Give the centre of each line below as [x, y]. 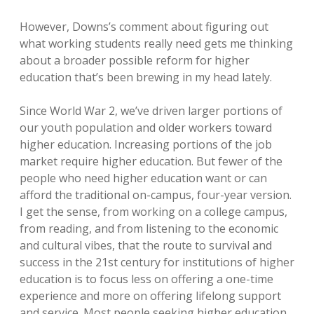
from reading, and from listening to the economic [149, 228]
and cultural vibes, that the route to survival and [146, 245]
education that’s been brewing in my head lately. [146, 77]
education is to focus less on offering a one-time [146, 279]
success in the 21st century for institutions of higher [157, 262]
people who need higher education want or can [143, 178]
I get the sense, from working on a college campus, [153, 212]
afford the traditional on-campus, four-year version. [156, 195]
